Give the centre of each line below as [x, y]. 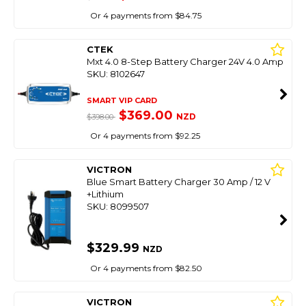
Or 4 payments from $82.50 [146, 268]
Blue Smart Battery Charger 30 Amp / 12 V [178, 182]
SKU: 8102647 [115, 74]
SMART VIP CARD [122, 100]
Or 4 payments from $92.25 [145, 136]
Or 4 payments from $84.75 [145, 15]
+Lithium [105, 194]
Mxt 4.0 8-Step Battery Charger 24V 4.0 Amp [185, 61]
